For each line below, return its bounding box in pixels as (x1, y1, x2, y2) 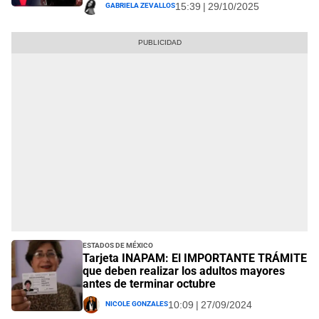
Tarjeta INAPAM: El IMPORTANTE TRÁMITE (83, 251, 307, 265)
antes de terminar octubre (83, 276, 216, 291)
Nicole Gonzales (105, 297, 168, 309)
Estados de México (83, 238, 153, 250)
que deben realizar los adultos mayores (83, 263, 285, 278)
